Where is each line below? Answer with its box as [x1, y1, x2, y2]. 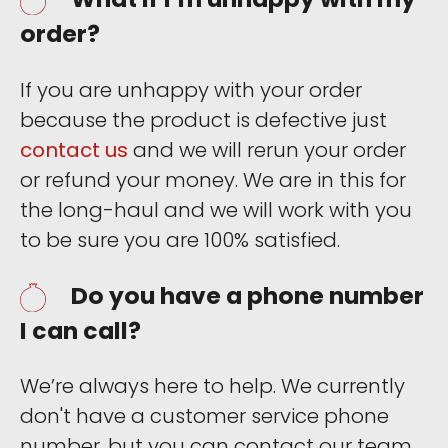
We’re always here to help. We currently [20, 372, 405, 401]
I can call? [20, 313, 141, 347]
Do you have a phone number [71, 278, 424, 312]
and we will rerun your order [128, 135, 406, 164]
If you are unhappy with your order [20, 75, 362, 104]
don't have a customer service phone [20, 402, 389, 431]
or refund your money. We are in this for [20, 165, 406, 194]
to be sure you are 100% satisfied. [20, 225, 340, 254]
